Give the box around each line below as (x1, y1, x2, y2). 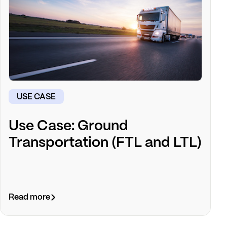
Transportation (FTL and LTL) (9, 136, 202, 150)
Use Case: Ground (9, 119, 128, 133)
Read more (9, 194, 50, 202)
